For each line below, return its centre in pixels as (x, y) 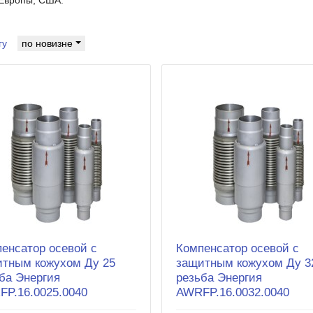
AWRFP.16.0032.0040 (233, 292)
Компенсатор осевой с (238, 248)
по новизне (49, 43)
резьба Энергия (219, 277)
